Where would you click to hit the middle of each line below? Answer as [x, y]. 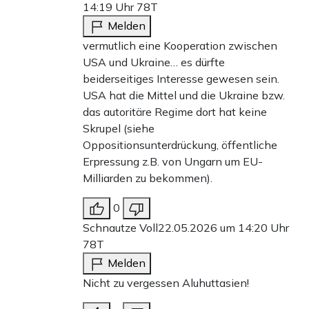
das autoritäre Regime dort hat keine [175, 111]
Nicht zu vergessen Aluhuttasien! [166, 282]
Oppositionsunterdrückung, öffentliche [180, 144]
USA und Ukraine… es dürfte [154, 62]
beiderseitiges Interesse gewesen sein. [181, 78]
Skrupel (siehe [119, 128]
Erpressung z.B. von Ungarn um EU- [173, 161]
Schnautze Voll [120, 227]
